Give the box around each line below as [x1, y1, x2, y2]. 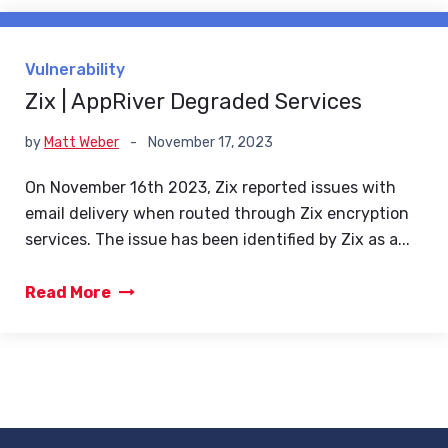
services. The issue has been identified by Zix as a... [25, 230, 410, 249]
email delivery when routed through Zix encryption [25, 204, 409, 223]
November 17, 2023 [145, 134, 273, 151]
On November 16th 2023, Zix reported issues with [25, 178, 396, 197]
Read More [25, 283, 114, 302]
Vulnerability [25, 60, 125, 79]
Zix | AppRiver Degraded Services [25, 88, 362, 115]
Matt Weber [44, 134, 119, 151]
